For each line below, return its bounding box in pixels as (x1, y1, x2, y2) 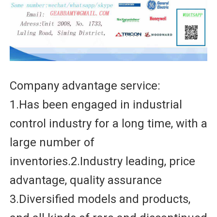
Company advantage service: (10, 79, 160, 93)
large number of (10, 136, 94, 149)
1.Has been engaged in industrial (10, 98, 182, 111)
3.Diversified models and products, (10, 192, 190, 206)
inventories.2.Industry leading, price (10, 155, 195, 168)
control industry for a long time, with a (10, 117, 207, 130)
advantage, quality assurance (10, 173, 162, 187)
